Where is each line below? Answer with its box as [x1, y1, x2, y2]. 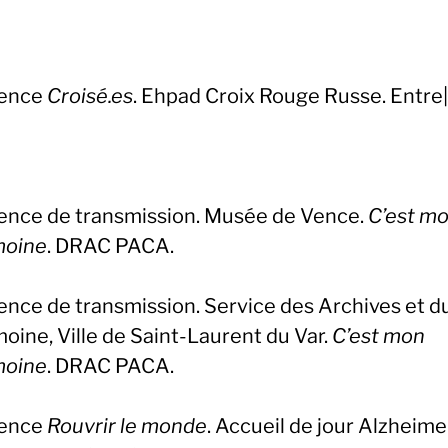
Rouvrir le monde [47, 414, 207, 438]
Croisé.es [47, 84, 133, 108]
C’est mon [332, 324, 425, 348]
